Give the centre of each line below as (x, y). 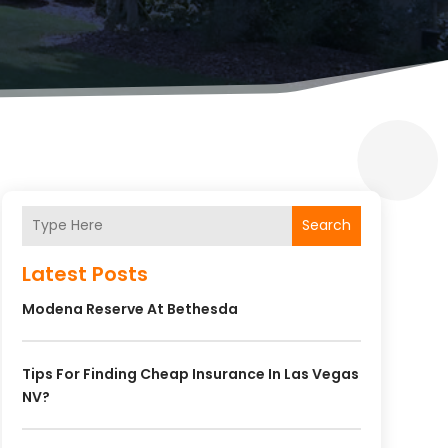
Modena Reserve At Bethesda (129, 308)
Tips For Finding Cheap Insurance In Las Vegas (190, 373)
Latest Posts (84, 273)
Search (326, 225)
